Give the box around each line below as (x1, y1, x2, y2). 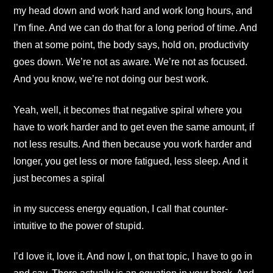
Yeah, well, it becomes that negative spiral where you (13, 104, 242, 115)
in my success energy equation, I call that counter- (13, 203, 228, 214)
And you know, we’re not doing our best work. (13, 74, 208, 85)
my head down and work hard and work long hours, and (13, 5, 252, 16)
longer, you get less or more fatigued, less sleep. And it (13, 155, 247, 166)
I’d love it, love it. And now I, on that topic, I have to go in (13, 251, 252, 262)
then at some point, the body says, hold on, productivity (13, 40, 249, 51)
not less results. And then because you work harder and (13, 138, 252, 149)
